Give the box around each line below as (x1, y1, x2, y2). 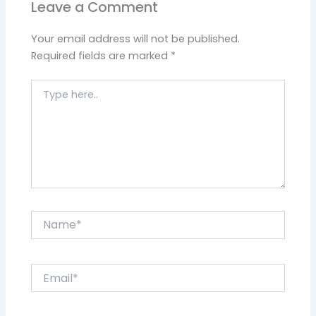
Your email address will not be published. (31, 31, 241, 46)
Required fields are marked (31, 48, 171, 63)
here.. (30, 92, 59, 107)
